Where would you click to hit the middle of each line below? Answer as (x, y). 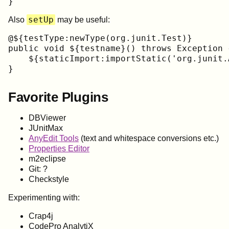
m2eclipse (47, 158)
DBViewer (47, 118)
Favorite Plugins (58, 97)
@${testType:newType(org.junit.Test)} (100, 38)
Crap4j (41, 216)
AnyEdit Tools (54, 138)
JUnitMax (46, 128)
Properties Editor (59, 148)
